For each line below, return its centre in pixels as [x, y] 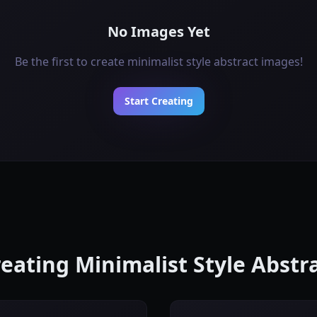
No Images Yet [158, 31]
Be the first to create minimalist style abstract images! [158, 62]
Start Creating [158, 101]
